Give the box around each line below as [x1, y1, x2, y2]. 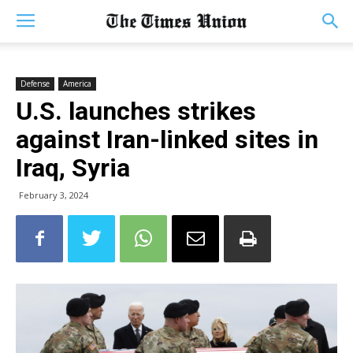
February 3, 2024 [19, 189, 88, 201]
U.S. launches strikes [16, 96, 256, 126]
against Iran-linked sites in [16, 124, 318, 154]
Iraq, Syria [16, 153, 130, 183]
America [63, 78, 91, 89]
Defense [20, 78, 50, 89]
